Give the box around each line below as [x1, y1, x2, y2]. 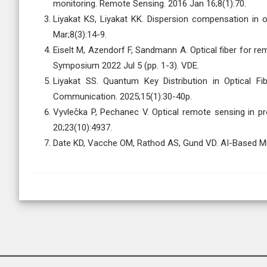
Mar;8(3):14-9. [53, 29, 107, 40]
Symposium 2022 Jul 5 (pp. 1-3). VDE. [53, 60, 199, 71]
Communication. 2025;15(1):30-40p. [53, 91, 192, 102]
